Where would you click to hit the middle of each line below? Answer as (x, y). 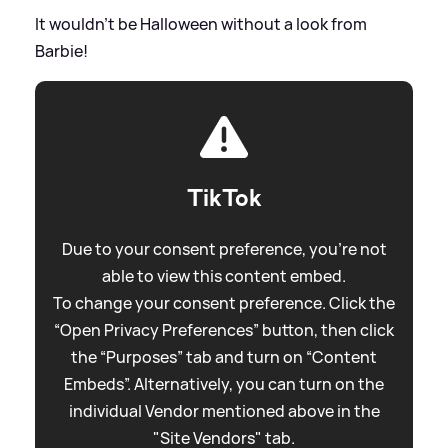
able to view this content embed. (224, 276)
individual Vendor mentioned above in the (224, 411)
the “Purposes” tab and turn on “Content (224, 357)
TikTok (224, 198)
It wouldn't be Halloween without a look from (201, 24)
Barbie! (61, 51)
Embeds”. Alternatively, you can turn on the (224, 384)
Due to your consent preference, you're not (224, 249)
